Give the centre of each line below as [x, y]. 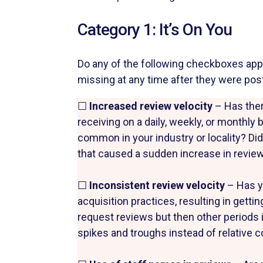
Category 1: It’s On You [156, 29]
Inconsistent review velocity [157, 185]
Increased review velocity [152, 106]
